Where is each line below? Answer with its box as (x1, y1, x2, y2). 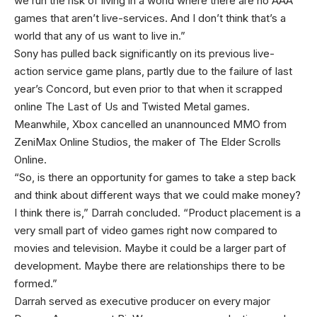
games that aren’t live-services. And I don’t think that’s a (14, 11, 286, 25)
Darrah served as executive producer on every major (14, 294, 270, 308)
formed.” (14, 277, 57, 290)
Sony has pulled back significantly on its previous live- (14, 47, 275, 60)
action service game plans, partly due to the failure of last (14, 64, 292, 78)
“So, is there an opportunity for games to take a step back (14, 171, 296, 184)
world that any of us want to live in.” (14, 29, 185, 42)
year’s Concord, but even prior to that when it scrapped (14, 82, 282, 96)
